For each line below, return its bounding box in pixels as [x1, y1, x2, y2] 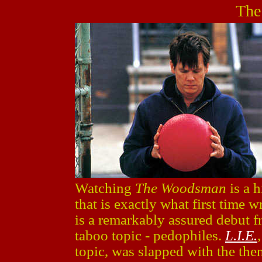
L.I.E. [225, 227, 257, 243]
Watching [75, 180, 135, 196]
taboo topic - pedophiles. [75, 227, 225, 243]
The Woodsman [135, 180, 226, 196]
